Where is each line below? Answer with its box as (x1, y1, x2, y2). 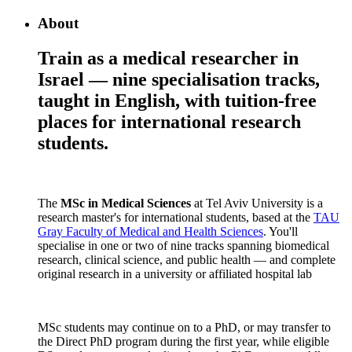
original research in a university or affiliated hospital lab (38, 266, 312, 280)
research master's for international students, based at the (38, 210, 313, 224)
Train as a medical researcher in (38, 48, 299, 69)
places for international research (38, 112, 301, 133)
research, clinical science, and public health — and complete (38, 252, 335, 266)
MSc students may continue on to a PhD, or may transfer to (38, 320, 331, 334)
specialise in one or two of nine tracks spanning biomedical (38, 238, 329, 252)
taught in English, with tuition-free (38, 90, 317, 112)
